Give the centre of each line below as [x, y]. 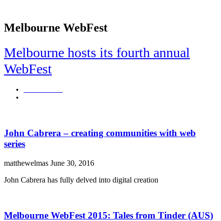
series [15, 144]
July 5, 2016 [41, 98]
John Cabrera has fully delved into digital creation [81, 180]
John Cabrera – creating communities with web [100, 133]
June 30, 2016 [72, 163]
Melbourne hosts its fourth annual [97, 52]
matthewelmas [27, 163]
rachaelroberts [43, 90]
